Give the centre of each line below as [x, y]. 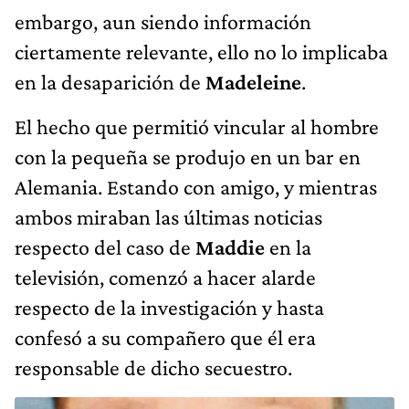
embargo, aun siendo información [163, 22]
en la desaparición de [110, 82]
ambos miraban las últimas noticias [168, 217]
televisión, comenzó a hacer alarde [165, 278]
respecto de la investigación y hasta [169, 308]
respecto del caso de [105, 247]
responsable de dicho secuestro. [153, 368]
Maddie [230, 247]
